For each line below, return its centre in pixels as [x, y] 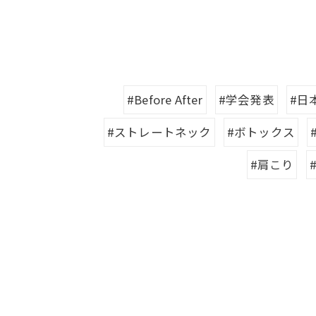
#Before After [165, 99]
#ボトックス [261, 132]
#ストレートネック [159, 132]
